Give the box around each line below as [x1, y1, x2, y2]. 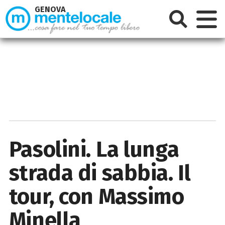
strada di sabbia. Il [9, 159, 191, 186]
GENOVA [35, 5, 66, 15]
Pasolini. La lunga [9, 136, 179, 163]
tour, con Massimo [9, 183, 184, 210]
